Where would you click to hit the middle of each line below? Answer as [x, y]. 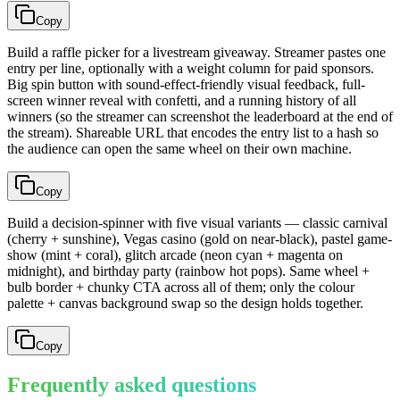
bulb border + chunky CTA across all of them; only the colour [181, 287]
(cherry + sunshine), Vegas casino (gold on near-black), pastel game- [200, 239]
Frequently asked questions [132, 385]
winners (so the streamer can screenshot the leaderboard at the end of [200, 117]
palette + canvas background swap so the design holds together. [185, 304]
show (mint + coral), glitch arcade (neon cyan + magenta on [175, 255]
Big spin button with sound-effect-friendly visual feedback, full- [186, 85]
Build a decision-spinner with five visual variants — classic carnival [197, 223]
